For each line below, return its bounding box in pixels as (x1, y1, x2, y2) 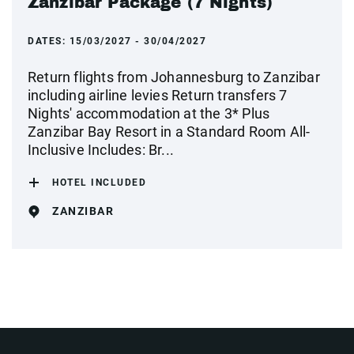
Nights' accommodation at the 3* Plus (28, 105, 270, 122)
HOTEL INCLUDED (52, 177, 146, 188)
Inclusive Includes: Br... (28, 141, 174, 158)
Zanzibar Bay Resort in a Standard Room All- (28, 123, 311, 140)
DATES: (28, 36, 70, 47)
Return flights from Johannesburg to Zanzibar (28, 69, 320, 85)
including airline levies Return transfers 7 (28, 87, 288, 104)
